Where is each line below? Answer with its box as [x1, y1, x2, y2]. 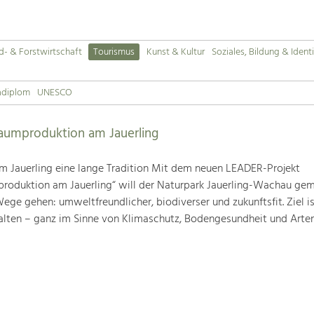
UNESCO [36, 84, 72, 101]
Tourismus [93, 44, 135, 61]
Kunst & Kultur [146, 44, 205, 61]
